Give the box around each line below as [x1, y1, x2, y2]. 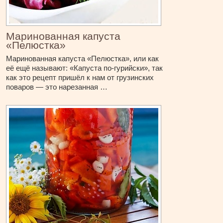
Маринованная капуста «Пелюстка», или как [6, 54, 159, 63]
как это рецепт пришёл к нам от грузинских [6, 73, 154, 82]
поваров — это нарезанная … [6, 83, 108, 92]
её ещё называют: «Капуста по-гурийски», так [6, 64, 163, 73]
